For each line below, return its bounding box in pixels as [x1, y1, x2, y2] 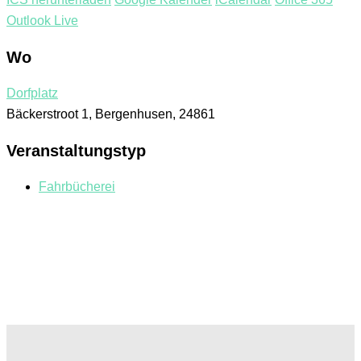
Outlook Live [6, 14, 78, 28]
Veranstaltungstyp [6, 142, 146, 160]
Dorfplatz [6, 86, 58, 101]
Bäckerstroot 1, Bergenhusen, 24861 [6, 107, 215, 122]
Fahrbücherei [39, 180, 115, 194]
